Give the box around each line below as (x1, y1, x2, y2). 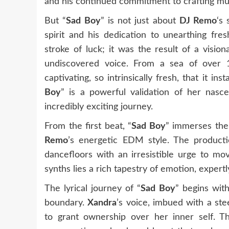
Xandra (87, 198, 117, 208)
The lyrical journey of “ (44, 184, 141, 193)
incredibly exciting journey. (44, 102, 153, 111)
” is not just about (100, 16, 179, 26)
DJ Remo (179, 16, 217, 26)
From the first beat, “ (44, 121, 131, 131)
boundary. (44, 198, 88, 208)
